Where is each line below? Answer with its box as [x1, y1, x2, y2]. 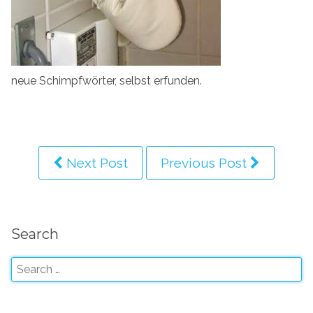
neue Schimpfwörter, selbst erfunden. [11, 73, 202, 87]
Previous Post [161, 154, 250, 170]
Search [11, 226, 59, 243]
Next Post [63, 154, 128, 170]
